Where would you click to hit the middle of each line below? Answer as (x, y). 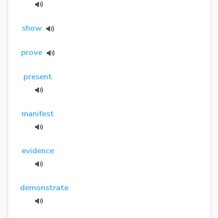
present (38, 76)
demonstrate (44, 187)
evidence (38, 150)
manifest (38, 113)
